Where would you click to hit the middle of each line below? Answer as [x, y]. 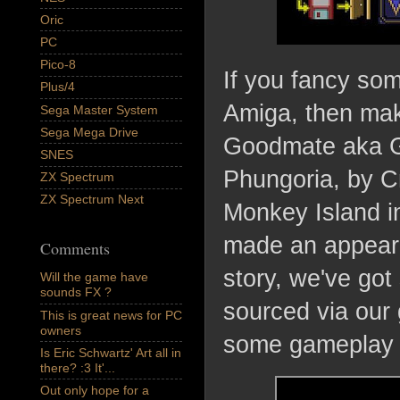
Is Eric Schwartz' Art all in [111, 352]
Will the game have [94, 277]
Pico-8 [58, 65]
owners [61, 330]
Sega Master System [99, 109]
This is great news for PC [111, 315]
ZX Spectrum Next [92, 200]
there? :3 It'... [78, 367]
